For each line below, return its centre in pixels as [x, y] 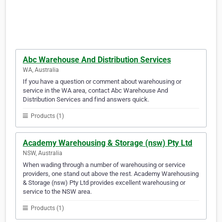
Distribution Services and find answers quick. [86, 100]
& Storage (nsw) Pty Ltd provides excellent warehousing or [104, 183]
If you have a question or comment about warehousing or [102, 82]
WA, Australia [41, 70]
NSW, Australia [43, 153]
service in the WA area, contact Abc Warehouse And [95, 91]
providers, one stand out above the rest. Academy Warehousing [111, 174]
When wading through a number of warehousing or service [104, 165]
